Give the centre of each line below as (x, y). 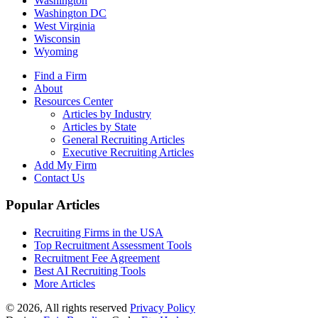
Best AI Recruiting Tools (90, 271)
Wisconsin (57, 38)
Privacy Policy (163, 308)
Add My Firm (65, 165)
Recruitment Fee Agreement (97, 258)
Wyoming (56, 51)
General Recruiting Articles (124, 139)
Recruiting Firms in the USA (99, 233)
